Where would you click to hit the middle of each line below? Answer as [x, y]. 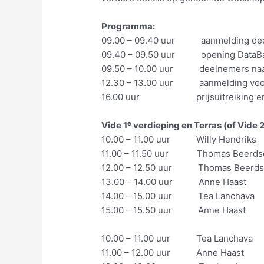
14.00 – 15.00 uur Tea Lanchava [178, 196]
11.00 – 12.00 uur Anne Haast [173, 253]
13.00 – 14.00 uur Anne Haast [174, 182]
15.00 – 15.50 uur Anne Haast [174, 210]
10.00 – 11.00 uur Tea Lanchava [177, 239]
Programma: [128, 27]
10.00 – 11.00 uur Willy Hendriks [179, 140]
